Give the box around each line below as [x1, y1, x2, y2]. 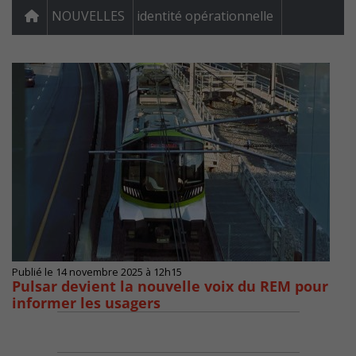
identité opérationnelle [137, 7, 273, 25]
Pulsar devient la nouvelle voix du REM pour [12, 277, 328, 296]
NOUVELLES [52, 7, 125, 25]
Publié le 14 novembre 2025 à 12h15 [12, 265, 182, 280]
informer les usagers [12, 293, 161, 313]
